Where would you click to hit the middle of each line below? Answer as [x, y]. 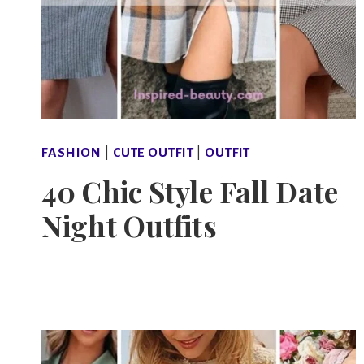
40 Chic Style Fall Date [190, 191]
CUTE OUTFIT [153, 153]
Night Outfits [129, 225]
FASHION [72, 153]
